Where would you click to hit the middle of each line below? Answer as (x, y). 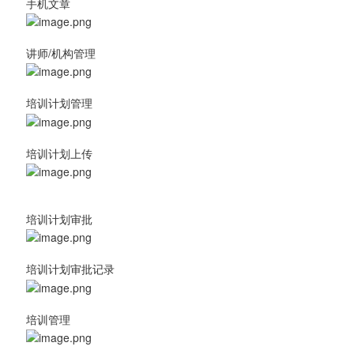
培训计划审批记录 (70, 269)
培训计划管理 (59, 103)
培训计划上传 (59, 153)
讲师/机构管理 (60, 53)
